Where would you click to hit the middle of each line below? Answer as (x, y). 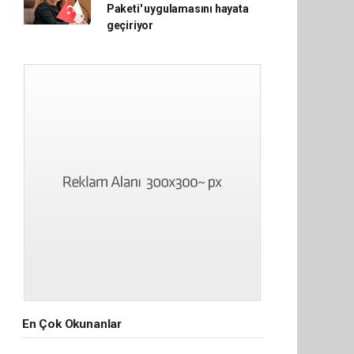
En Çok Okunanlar (72, 324)
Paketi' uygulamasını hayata (177, 9)
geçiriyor (130, 25)
